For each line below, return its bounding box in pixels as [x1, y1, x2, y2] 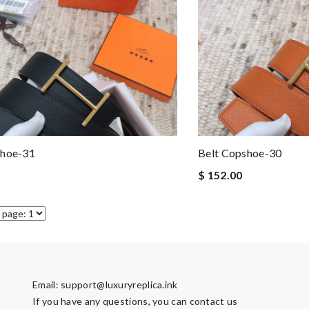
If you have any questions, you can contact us [32, 295, 238, 307]
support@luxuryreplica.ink [61, 278, 178, 290]
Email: [32, 278, 61, 290]
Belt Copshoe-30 [198, 146, 282, 159]
